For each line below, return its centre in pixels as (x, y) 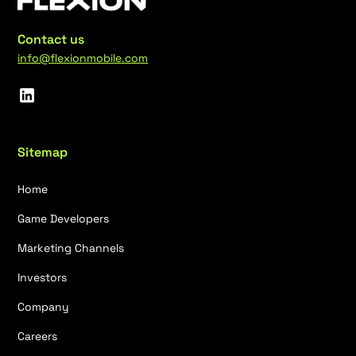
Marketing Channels (71, 248)
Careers (38, 337)
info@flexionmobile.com (83, 58)
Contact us (51, 40)
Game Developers (64, 219)
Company (44, 307)
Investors (43, 278)
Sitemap (43, 153)
